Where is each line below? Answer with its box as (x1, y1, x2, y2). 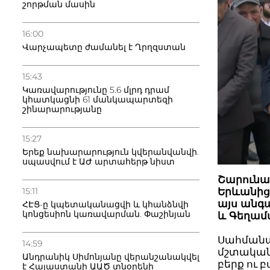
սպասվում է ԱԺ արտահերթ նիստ (22, 156, 175, 167)
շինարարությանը (22, 104, 102, 115)
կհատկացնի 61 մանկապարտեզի (22, 94, 173, 105)
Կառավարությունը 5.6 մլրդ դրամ (22, 84, 169, 95)
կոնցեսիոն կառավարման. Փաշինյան (22, 209, 190, 219)
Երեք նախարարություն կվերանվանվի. (22, 146, 199, 157)
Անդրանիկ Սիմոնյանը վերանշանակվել (22, 251, 199, 262)
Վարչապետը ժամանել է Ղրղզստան (22, 42, 186, 52)
